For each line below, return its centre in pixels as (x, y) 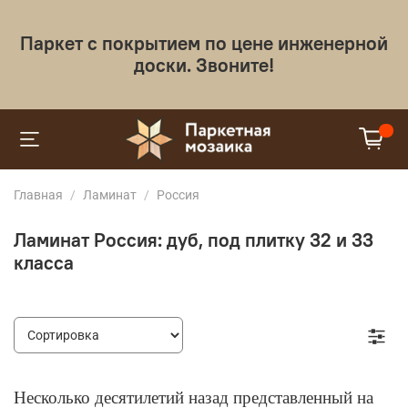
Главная (38, 194)
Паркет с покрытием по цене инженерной (204, 43)
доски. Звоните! (204, 65)
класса (44, 263)
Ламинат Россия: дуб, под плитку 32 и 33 (194, 240)
